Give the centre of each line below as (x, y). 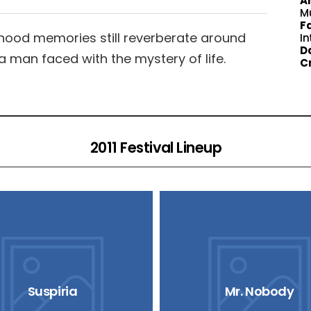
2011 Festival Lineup (156, 148)
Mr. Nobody (259, 291)
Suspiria (52, 291)
